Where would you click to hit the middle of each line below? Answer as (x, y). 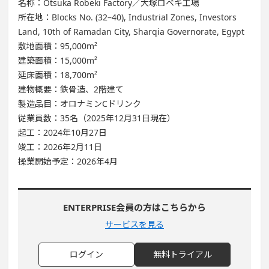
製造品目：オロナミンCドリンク (80, 104)
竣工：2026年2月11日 (60, 147)
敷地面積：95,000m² (58, 46)
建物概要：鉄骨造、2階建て (71, 89)
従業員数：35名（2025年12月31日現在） (97, 118)
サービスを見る (134, 224)
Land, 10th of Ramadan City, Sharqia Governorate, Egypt (131, 32)
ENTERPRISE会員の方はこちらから (134, 207)
